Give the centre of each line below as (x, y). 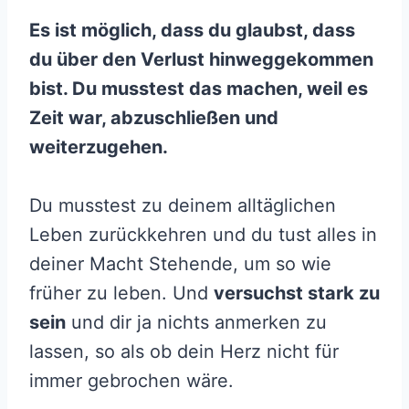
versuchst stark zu (297, 294)
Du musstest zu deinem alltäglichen (183, 206)
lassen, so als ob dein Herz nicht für (184, 352)
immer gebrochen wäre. (131, 381)
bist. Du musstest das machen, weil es (199, 89)
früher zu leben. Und (121, 294)
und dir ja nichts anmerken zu (196, 323)
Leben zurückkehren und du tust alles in (203, 235)
